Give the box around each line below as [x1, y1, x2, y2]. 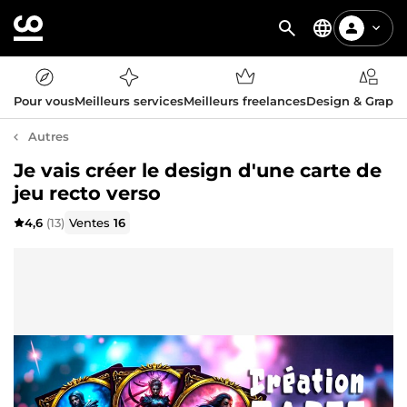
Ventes [69, 214, 114, 230]
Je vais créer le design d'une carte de [14, 159, 382, 182]
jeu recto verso [14, 182, 161, 204]
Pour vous [14, 94, 74, 108]
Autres [28, 129, 69, 144]
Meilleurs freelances [184, 94, 306, 108]
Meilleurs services [74, 94, 184, 108]
